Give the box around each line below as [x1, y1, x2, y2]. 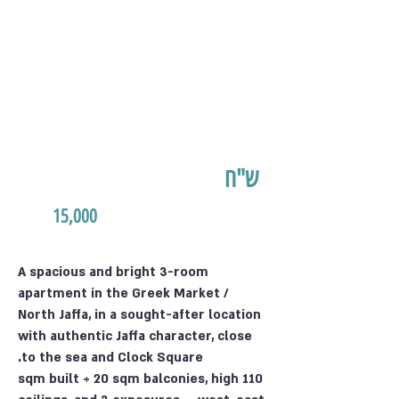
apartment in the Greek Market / [18, 285, 229, 302]
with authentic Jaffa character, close [18, 328, 252, 345]
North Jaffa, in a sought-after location [18, 306, 261, 323]
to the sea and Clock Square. [21, 349, 203, 366]
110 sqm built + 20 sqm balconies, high [18, 370, 239, 387]
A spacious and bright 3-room [18, 264, 208, 281]
